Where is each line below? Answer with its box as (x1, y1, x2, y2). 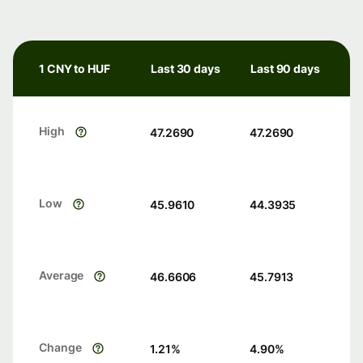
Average (39, 268, 84, 283)
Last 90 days (250, 62, 320, 76)
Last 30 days (151, 62, 220, 76)
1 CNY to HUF (39, 62, 110, 76)
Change (39, 340, 82, 355)
